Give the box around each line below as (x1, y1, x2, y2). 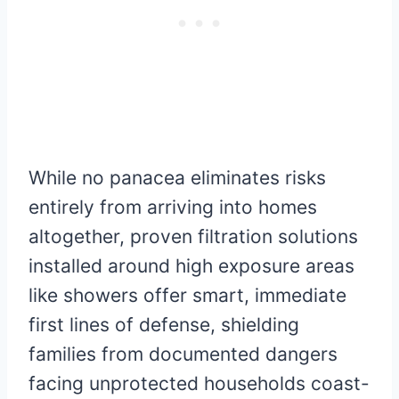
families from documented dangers (28, 343, 338, 366)
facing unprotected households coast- (28, 372, 370, 395)
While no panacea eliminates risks (28, 167, 326, 190)
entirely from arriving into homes (28, 196, 317, 219)
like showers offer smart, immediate (28, 284, 346, 307)
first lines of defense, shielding (28, 313, 299, 337)
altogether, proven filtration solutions (28, 225, 358, 248)
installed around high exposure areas (28, 255, 354, 278)
